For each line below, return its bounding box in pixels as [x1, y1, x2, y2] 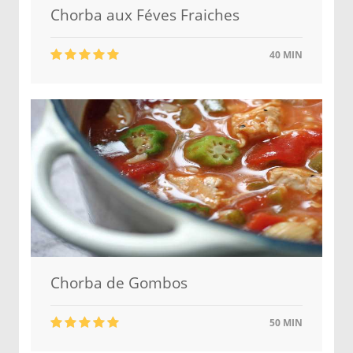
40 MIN [267, 48, 303, 61]
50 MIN [267, 316, 303, 329]
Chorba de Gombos [50, 273, 188, 293]
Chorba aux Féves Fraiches [50, 5, 240, 25]
